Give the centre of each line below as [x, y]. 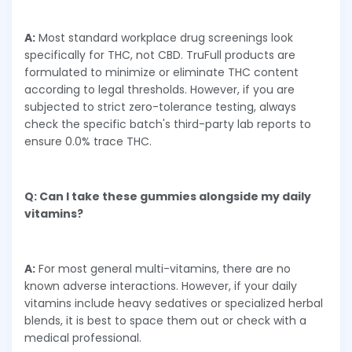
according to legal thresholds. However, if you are [159, 89]
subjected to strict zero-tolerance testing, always [160, 106]
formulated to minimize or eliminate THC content [161, 72]
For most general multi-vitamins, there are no [163, 268]
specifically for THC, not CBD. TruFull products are [160, 55]
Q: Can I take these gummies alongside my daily [168, 196]
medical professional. [83, 337]
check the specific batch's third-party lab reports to [168, 124]
